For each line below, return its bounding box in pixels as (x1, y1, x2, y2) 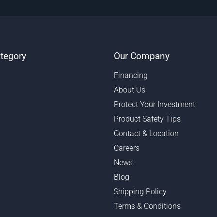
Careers (113, 143, 139, 153)
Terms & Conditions (113, 201, 181, 211)
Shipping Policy (113, 187, 167, 197)
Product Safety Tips (113, 114, 181, 124)
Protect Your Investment (113, 100, 195, 109)
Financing (113, 71, 148, 80)
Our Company (113, 50, 170, 62)
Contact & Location (113, 129, 179, 139)
